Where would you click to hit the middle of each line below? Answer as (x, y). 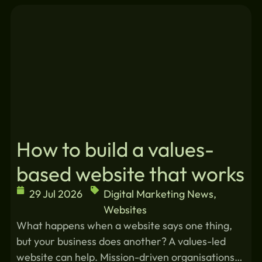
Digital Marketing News (159, 194)
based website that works (130, 174)
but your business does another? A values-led (121, 242)
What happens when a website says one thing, (124, 226)
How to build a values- (115, 149)
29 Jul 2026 (56, 194)
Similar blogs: (66, 15)
